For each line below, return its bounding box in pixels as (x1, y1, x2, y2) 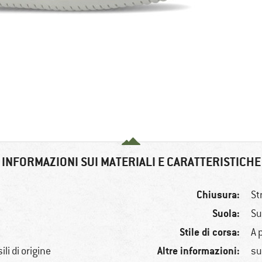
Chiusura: (196, 188, 240, 202)
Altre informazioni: (157, 244, 240, 258)
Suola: (212, 206, 240, 220)
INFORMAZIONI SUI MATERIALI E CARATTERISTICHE (1, 154, 261, 170)
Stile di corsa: (180, 225, 240, 239)
